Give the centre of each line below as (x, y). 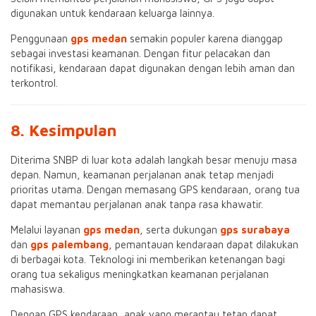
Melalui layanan (47, 230)
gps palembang (69, 244)
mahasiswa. (38, 289)
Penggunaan (41, 38)
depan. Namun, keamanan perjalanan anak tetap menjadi (142, 175)
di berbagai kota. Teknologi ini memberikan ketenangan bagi (148, 259)
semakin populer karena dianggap (205, 38)
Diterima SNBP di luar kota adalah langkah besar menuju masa (154, 160)
